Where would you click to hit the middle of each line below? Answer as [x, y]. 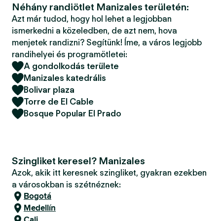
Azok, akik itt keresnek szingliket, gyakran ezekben [109, 173]
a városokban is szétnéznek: [66, 184]
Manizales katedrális [65, 78]
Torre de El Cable [59, 102]
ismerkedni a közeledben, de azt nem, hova [94, 31]
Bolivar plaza [49, 90]
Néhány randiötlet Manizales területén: [100, 7]
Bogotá [37, 196]
